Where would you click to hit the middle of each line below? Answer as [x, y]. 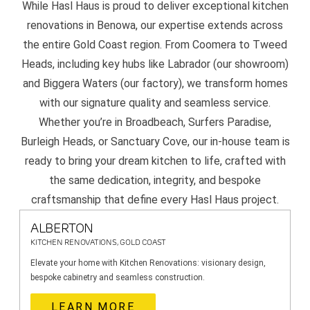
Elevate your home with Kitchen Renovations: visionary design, [148, 263]
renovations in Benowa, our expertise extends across [155, 26]
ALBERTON [62, 228]
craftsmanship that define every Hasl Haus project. [155, 200]
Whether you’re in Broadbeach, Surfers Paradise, [155, 122]
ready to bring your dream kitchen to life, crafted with [155, 161]
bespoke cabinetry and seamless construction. [118, 278]
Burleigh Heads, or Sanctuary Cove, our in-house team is [155, 142]
